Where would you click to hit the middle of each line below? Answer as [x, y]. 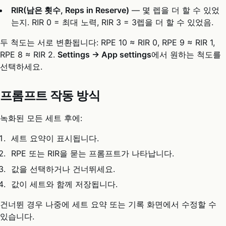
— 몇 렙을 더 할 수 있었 [175, 10]
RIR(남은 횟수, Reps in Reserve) [70, 10]
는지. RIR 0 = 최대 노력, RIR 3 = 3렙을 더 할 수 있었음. [112, 22]
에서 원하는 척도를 [186, 55]
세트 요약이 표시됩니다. [55, 138]
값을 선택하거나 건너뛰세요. [63, 169]
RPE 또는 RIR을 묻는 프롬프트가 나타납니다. [93, 154]
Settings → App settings [104, 55]
